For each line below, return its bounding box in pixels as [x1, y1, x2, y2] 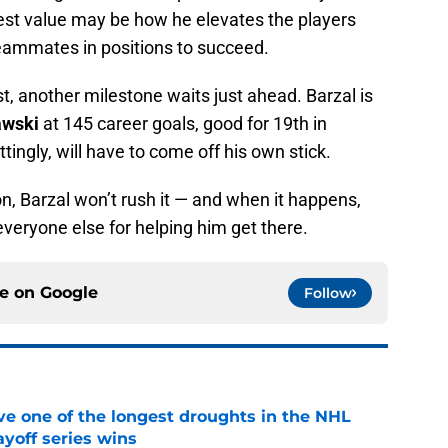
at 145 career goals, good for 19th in [39, 113, 327, 135]
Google [40, 283, 98, 303]
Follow [304, 284, 352, 303]
